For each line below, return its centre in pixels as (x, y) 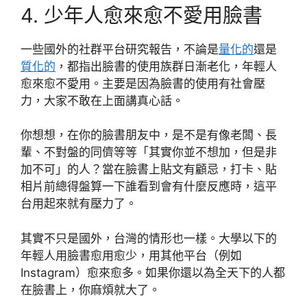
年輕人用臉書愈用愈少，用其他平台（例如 (131, 255)
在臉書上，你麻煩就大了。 (90, 290)
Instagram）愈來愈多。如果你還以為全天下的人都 (153, 272)
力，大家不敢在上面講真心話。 (102, 100)
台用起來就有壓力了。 (79, 204)
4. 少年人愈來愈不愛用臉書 (142, 15)
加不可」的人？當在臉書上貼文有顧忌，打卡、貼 (149, 169)
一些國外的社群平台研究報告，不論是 (120, 49)
